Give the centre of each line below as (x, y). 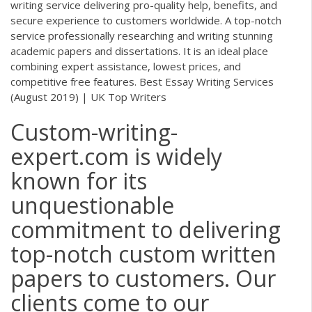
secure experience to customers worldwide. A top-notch (146, 20)
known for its (79, 181)
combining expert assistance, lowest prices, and (126, 66)
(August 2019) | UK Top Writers (88, 96)
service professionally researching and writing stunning (142, 35)
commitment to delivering (146, 230)
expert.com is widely (116, 157)
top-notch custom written (143, 254)
